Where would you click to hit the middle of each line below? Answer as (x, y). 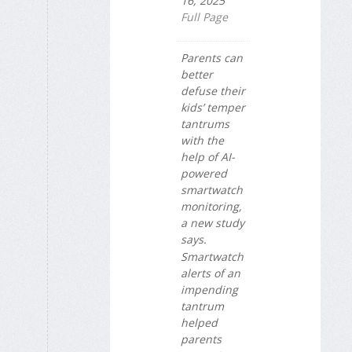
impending (209, 290)
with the (202, 140)
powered (204, 173)
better (197, 74)
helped (199, 323)
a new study (213, 222)
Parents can (212, 57)
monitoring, (211, 206)
